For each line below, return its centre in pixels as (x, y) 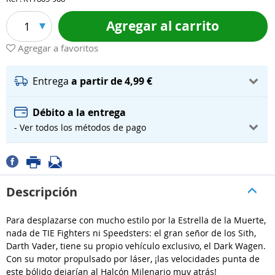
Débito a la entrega (79, 112)
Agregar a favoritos (58, 48)
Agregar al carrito (163, 26)
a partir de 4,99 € (112, 81)
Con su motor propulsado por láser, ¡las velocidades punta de (133, 258)
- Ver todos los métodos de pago (80, 127)
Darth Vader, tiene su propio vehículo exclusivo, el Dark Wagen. (136, 246)
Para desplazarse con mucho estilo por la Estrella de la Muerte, (136, 220)
